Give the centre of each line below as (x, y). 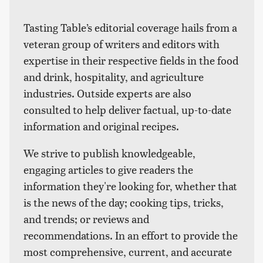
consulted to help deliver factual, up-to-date (127, 109)
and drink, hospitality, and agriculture (114, 77)
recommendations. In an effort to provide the (131, 235)
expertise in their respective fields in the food (131, 60)
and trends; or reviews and (86, 219)
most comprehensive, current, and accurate (128, 252)
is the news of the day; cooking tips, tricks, (124, 202)
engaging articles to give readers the (108, 169)
